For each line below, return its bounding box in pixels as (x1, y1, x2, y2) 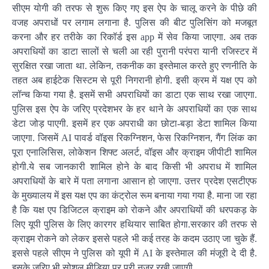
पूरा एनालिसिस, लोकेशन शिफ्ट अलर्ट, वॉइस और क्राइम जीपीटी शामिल (12, 147, 257, 157)
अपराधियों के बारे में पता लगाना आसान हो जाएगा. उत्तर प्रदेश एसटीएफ (12, 176, 257, 186)
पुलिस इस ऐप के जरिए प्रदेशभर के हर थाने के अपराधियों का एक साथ (12, 104, 257, 114)
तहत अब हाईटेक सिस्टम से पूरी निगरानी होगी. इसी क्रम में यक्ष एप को (12, 75, 257, 85)
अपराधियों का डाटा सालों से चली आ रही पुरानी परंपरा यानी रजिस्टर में (12, 46, 257, 56)
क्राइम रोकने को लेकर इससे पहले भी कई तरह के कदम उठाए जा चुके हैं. (12, 234, 257, 244)
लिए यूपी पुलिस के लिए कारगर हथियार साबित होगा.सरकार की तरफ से (12, 219, 257, 229)
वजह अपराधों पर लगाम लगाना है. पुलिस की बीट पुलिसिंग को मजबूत (12, 17, 257, 28)
